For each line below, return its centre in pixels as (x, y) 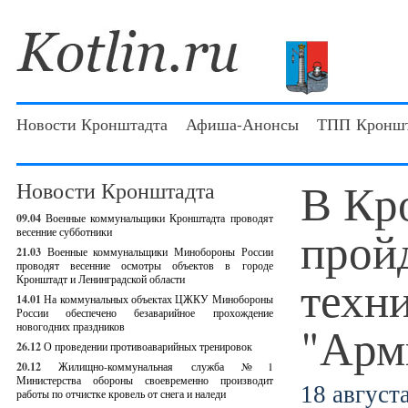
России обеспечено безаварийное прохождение (145, 312)
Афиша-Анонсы (242, 124)
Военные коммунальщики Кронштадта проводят (159, 218)
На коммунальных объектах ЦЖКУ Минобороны (158, 299)
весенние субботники (64, 231)
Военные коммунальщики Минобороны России (160, 251)
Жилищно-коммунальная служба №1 (166, 366)
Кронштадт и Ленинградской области (101, 279)
